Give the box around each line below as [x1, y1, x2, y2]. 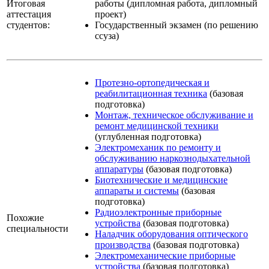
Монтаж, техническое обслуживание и [95, 109, 253, 120]
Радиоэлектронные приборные [95, 207, 222, 217]
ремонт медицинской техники [95, 120, 219, 131]
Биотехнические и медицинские [95, 174, 228, 185]
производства [95, 239, 151, 250]
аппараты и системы [95, 185, 179, 196]
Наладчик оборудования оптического [95, 228, 248, 239]
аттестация [7, 8, 51, 19]
